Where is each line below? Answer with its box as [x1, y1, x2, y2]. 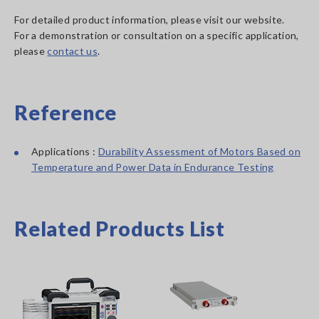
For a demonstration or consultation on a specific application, [14, 29, 299, 41]
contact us [47, 45, 98, 57]
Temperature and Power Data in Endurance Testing [31, 161, 274, 173]
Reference [14, 100, 117, 125]
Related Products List [14, 216, 225, 241]
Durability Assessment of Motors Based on [98, 145, 301, 157]
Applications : [31, 145, 99, 157]
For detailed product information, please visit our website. [14, 14, 287, 26]
